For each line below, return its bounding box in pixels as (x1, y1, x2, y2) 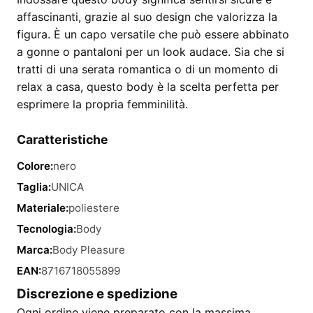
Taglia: (17, 180, 51, 194)
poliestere (68, 201, 119, 214)
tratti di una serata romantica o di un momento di (17, 62, 278, 76)
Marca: (17, 243, 52, 256)
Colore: (17, 159, 53, 173)
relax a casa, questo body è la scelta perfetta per (17, 80, 279, 94)
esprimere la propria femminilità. (17, 97, 188, 111)
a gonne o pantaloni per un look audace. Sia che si (17, 45, 284, 59)
